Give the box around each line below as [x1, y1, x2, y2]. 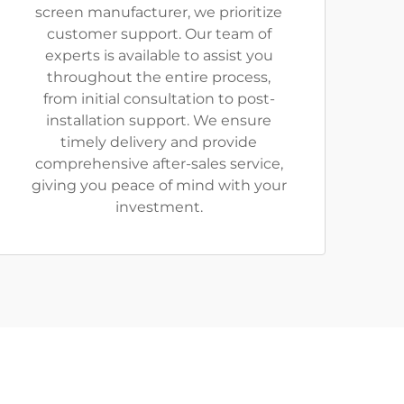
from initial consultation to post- [42, 89, 275, 107]
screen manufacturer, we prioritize [35, 3, 282, 21]
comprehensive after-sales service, [34, 154, 283, 172]
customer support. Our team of [46, 24, 271, 42]
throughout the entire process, [47, 68, 271, 86]
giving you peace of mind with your [31, 176, 287, 194]
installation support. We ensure [46, 111, 271, 129]
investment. [115, 197, 203, 216]
